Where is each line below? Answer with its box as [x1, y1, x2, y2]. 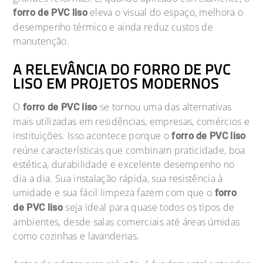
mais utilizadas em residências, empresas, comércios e [13, 114, 250, 128]
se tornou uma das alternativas [97, 100, 232, 113]
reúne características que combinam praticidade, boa [13, 143, 245, 157]
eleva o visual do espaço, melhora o [87, 5, 244, 19]
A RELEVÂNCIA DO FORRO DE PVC [13, 58, 231, 80]
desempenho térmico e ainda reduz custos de [13, 20, 213, 33]
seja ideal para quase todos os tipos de [62, 200, 235, 214]
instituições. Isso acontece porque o [13, 129, 169, 142]
